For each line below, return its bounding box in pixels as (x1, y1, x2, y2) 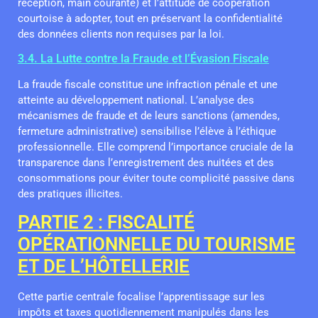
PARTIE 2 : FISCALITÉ (18, 212, 194, 234)
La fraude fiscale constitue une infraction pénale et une (18, 77, 278, 91)
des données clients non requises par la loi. (18, 27, 224, 40)
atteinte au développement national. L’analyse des (18, 93, 254, 106)
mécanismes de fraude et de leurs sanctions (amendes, (18, 109, 280, 122)
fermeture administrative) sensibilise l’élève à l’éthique (18, 124, 276, 138)
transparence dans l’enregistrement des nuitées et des (18, 155, 274, 169)
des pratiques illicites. (18, 187, 123, 200)
